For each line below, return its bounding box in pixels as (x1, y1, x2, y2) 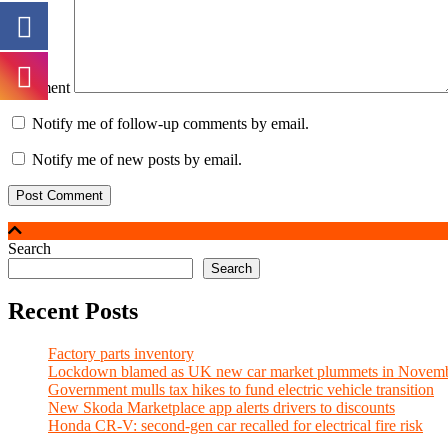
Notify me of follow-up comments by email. (32, 114, 309, 132)
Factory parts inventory (48, 345, 194, 363)
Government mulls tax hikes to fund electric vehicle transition (48, 381, 434, 399)
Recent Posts (8, 298, 138, 325)
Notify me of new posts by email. (32, 150, 242, 168)
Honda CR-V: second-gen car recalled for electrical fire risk (48, 417, 423, 435)
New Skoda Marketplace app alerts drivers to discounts (48, 399, 395, 417)
